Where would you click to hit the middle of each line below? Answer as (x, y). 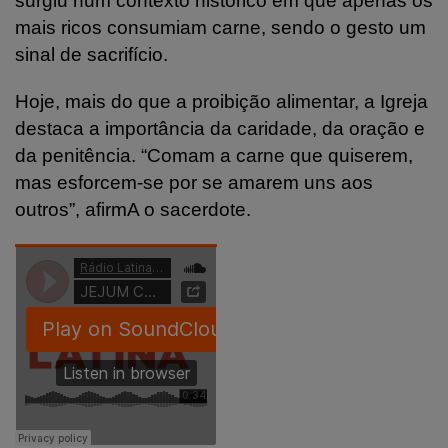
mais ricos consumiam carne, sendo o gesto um (220, 27)
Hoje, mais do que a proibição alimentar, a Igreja (221, 101)
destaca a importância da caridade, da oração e (220, 128)
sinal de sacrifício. (91, 54)
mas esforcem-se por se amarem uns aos (194, 182)
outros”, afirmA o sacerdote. (133, 209)
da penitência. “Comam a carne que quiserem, (214, 155)
